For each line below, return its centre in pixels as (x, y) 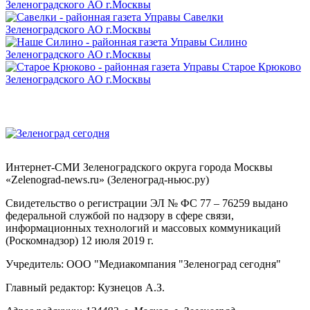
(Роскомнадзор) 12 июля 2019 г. (80, 240)
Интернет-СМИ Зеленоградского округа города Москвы (139, 167)
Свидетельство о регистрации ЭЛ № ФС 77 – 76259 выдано (147, 203)
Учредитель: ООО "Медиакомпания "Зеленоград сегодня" (143, 264)
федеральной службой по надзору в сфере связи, (120, 215)
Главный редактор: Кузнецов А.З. (85, 287)
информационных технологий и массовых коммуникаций (143, 228)
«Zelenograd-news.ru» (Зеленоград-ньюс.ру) (107, 179)
